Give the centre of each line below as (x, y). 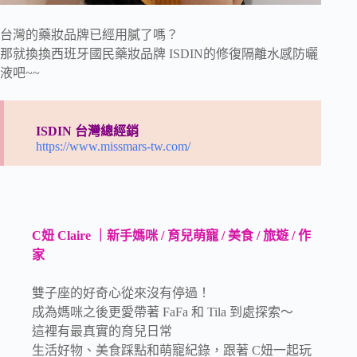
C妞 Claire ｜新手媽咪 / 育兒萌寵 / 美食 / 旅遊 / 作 (171, 235)
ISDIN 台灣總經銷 (87, 131)
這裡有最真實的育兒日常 (102, 331)
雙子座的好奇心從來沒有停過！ (121, 292)
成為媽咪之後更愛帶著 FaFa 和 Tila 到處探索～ (163, 312)
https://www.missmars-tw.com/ (113, 146)
